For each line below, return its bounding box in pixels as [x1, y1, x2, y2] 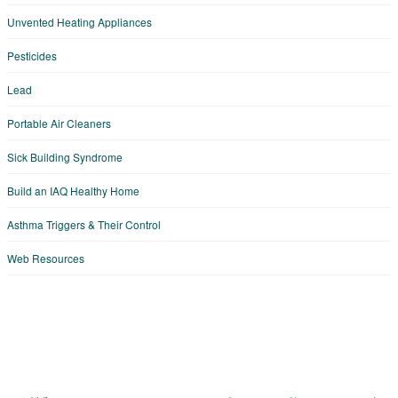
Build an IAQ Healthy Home [7, 182, 139, 198]
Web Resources [7, 250, 84, 266]
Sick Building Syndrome [7, 148, 123, 164]
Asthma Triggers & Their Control [7, 216, 161, 232]
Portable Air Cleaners [7, 115, 111, 131]
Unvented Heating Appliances [7, 13, 152, 29]
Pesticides [7, 47, 57, 63]
